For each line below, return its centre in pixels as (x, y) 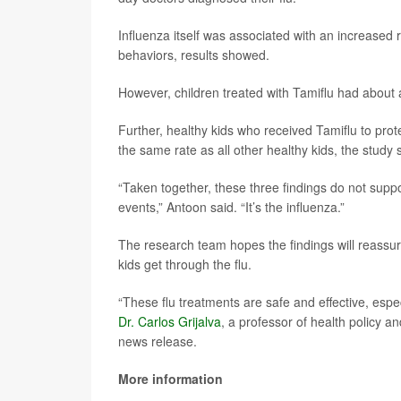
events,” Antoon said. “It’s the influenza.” (231, 207)
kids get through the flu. (185, 264)
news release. (158, 341)
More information (171, 379)
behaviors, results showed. (194, 55)
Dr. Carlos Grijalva (170, 321)
